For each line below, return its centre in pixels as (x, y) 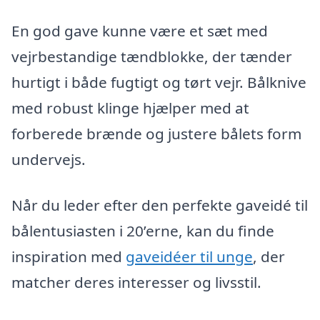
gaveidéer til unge (189, 256)
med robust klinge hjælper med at (130, 107)
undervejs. (49, 159)
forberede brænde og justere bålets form (156, 133)
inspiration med (69, 256)
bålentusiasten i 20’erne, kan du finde (143, 230)
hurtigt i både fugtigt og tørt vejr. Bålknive (159, 82)
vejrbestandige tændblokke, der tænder (152, 56)
